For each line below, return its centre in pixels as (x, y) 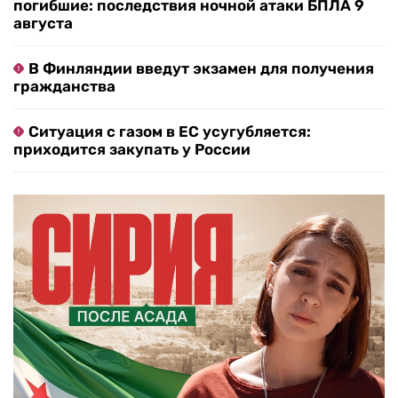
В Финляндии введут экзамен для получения (201, 69)
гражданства (64, 87)
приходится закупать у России (132, 150)
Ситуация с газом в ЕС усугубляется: (170, 132)
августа (43, 24)
